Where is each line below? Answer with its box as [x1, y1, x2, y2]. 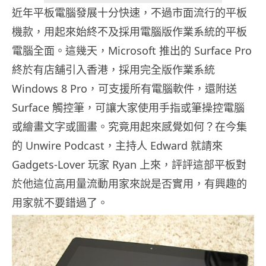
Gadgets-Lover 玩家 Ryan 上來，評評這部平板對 [12, 157, 246, 172]
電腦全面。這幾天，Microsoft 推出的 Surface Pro [12, 43, 252, 58]
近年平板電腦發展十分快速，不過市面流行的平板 [12, 5, 247, 20]
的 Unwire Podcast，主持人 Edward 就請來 [12, 138, 223, 153]
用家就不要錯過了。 [12, 195, 108, 210]
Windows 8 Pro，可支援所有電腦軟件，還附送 [12, 81, 237, 96]
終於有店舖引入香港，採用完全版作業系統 [12, 62, 215, 77]
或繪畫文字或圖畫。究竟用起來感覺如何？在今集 [12, 119, 247, 134]
